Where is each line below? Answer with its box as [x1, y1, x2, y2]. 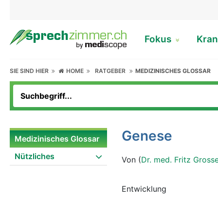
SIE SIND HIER [10, 67, 52, 74]
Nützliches [15, 151, 54, 161]
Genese [122, 127, 172, 144]
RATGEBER [95, 67, 126, 74]
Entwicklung [122, 184, 166, 194]
